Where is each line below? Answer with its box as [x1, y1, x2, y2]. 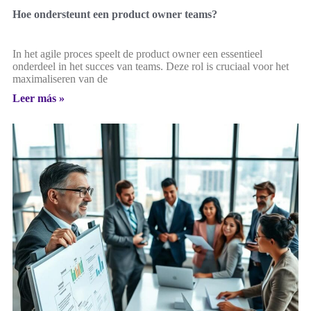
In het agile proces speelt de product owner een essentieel [12, 48, 262, 60]
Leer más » [12, 92, 65, 105]
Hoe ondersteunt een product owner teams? [12, 8, 217, 21]
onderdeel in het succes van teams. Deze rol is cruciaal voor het [12, 60, 289, 73]
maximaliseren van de [12, 73, 108, 85]
